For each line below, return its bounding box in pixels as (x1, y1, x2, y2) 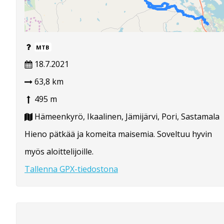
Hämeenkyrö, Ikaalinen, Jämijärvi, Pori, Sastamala (32, 110, 219, 122)
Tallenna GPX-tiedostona (24, 163, 118, 174)
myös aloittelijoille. (24, 145, 93, 157)
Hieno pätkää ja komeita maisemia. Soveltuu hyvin (24, 128, 212, 139)
